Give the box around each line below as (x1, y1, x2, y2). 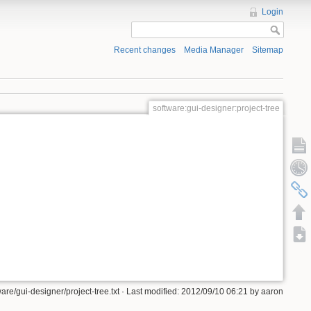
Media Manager (183, 45, 244, 56)
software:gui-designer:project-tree (152, 103, 280, 113)
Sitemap (252, 45, 283, 56)
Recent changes (113, 45, 176, 56)
